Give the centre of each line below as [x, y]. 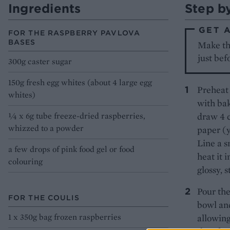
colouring [25, 162]
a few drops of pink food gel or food [71, 149]
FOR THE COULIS [44, 198]
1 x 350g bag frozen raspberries [65, 217]
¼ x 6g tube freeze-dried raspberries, [77, 116]
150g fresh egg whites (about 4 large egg [80, 83]
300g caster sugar [40, 62]
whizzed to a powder [46, 128]
